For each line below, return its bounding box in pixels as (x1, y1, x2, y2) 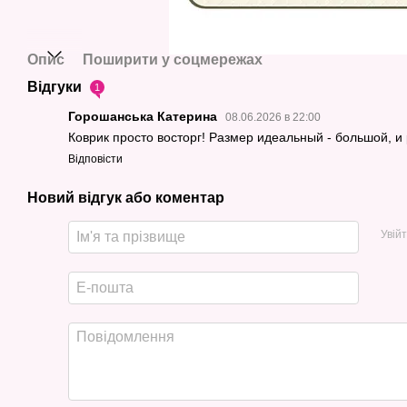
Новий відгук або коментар (27, 190, 224, 206)
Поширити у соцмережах (83, 52, 263, 67)
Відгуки (27, 79, 85, 94)
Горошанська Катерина (68, 109, 221, 124)
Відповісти (68, 153, 123, 166)
